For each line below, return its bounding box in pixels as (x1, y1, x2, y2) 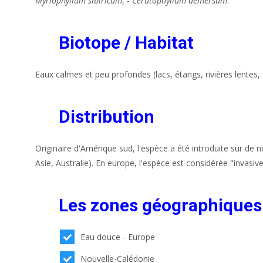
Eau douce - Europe (80, 231, 156, 242)
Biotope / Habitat (59, 32, 194, 53)
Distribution (59, 106, 154, 127)
